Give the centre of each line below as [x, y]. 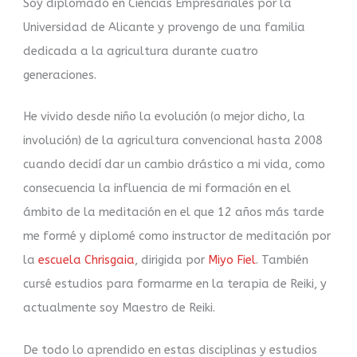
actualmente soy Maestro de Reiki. [121, 308]
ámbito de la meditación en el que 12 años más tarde [174, 213]
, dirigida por [172, 261]
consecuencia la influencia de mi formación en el [157, 189]
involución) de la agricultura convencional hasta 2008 [173, 141]
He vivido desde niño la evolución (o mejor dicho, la [165, 117]
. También [282, 261]
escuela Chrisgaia [87, 261]
